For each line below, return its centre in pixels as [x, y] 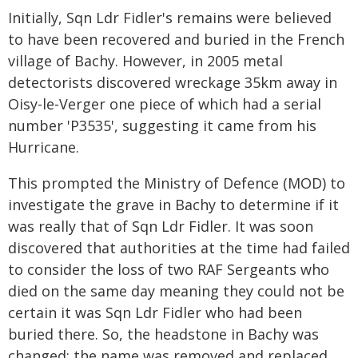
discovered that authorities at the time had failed [179, 248]
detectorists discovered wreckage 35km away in [173, 82]
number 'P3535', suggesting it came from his [162, 125]
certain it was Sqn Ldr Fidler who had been [155, 312]
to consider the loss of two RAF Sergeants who [169, 269]
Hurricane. [44, 147]
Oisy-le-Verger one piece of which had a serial [165, 104]
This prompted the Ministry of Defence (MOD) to [177, 183]
